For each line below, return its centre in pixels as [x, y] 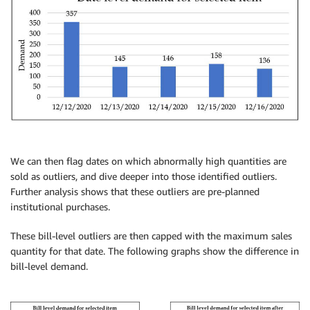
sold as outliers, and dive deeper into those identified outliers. [144, 176]
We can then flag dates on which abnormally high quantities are [148, 161]
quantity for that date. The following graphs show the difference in [155, 251]
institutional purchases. [60, 207]
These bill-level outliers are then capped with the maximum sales [151, 236]
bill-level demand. [49, 266]
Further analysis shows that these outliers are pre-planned [135, 192]
